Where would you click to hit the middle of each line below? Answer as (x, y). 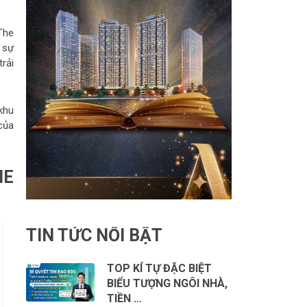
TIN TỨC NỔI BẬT (94, 235)
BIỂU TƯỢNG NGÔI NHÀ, (167, 283)
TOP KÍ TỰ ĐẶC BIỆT (159, 268)
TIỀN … (124, 298)
